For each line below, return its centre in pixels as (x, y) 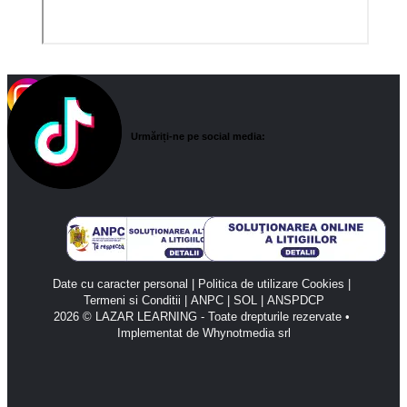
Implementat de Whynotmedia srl (203, 333)
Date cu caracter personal (120, 283)
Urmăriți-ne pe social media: (199, 137)
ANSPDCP (295, 300)
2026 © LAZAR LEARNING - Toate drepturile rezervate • (202, 316)
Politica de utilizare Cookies (271, 283)
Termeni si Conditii (132, 300)
